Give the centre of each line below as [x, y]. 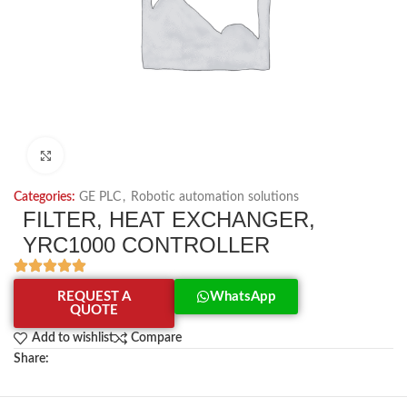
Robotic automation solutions [215, 197]
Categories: [45, 197]
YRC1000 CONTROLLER [146, 245]
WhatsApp [243, 297]
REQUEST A [94, 297]
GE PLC [100, 197]
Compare [157, 338]
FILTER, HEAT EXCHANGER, [169, 219]
